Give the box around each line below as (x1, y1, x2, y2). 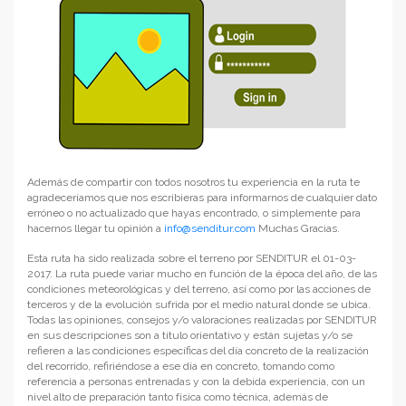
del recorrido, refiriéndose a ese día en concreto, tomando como (27, 360, 334, 373)
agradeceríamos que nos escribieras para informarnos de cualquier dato (27, 191, 377, 205)
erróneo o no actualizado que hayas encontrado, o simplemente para (27, 207, 361, 220)
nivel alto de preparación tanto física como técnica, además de (27, 391, 328, 404)
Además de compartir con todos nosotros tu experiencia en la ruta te (27, 176, 360, 189)
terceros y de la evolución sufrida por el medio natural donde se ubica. (27, 298, 371, 312)
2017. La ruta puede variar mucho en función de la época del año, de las (27, 267, 377, 281)
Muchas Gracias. (256, 222, 340, 236)
